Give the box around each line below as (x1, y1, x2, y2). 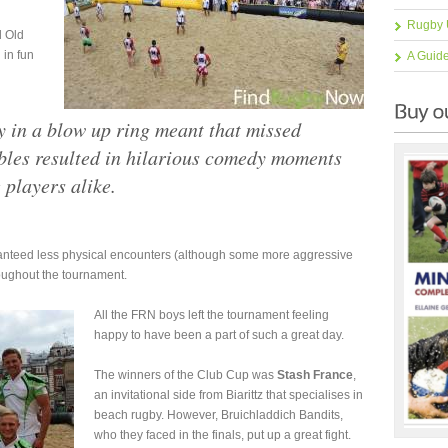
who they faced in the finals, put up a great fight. (94, 428, 351, 442)
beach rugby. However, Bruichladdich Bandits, (94, 408, 343, 422)
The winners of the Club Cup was (94, 368, 277, 382)
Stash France (277, 368, 353, 382)
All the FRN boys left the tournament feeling (94, 308, 329, 322)
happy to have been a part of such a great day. (94, 328, 344, 342)
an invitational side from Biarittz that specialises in (94, 388, 363, 402)
